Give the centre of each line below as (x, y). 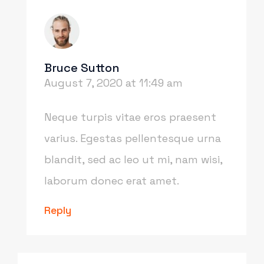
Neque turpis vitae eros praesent (130, 117)
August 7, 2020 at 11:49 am (113, 83)
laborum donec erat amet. (112, 181)
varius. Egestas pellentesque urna (133, 138)
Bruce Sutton (82, 68)
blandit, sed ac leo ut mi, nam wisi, (133, 160)
